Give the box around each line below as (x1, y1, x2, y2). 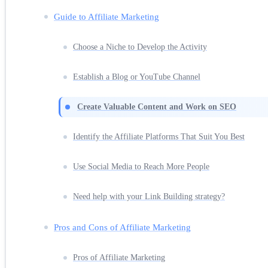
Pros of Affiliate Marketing (73, 252, 165, 262)
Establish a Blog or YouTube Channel (73, 72, 200, 81)
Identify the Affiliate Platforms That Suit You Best (73, 132, 245, 141)
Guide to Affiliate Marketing (54, 11, 159, 22)
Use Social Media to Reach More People (73, 162, 209, 171)
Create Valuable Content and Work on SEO (77, 102, 236, 111)
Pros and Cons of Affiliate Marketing (54, 221, 191, 232)
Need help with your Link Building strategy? (73, 191, 225, 201)
